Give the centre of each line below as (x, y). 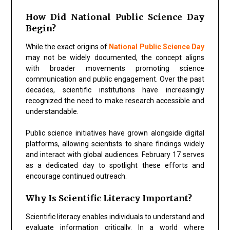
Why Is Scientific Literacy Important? (109, 198)
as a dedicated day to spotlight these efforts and (115, 165)
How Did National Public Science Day (115, 17)
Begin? (41, 28)
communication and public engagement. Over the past (115, 79)
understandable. (52, 111)
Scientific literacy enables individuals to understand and (115, 216)
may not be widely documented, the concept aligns (115, 57)
